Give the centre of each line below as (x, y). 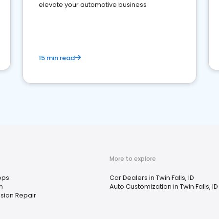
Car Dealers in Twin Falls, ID (152, 178)
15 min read (57, 58)
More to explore (133, 159)
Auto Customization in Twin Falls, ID (164, 186)
